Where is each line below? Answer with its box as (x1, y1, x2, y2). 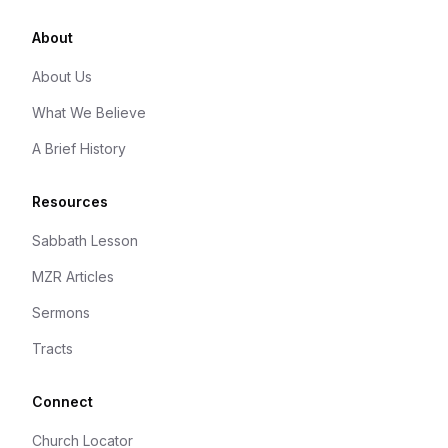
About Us (32, 68, 92, 85)
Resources (32, 193, 108, 210)
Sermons (32, 304, 90, 321)
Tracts (32, 340, 73, 357)
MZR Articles (32, 268, 114, 285)
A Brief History (32, 140, 126, 157)
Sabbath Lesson (32, 232, 138, 249)
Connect (32, 393, 93, 410)
